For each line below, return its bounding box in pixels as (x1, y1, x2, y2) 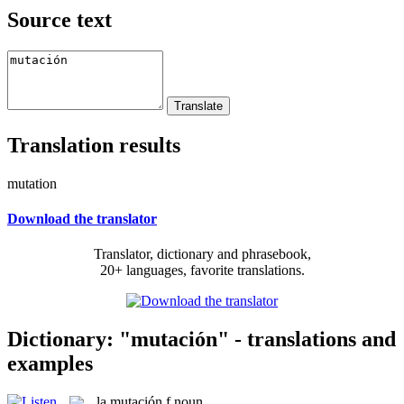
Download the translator (7, 210, 157, 226)
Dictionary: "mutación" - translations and (7, 326, 396, 351)
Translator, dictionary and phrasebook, (93, 246, 311, 262)
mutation (7, 175, 57, 191)
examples (7, 351, 93, 375)
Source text (7, 7, 112, 32)
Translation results (7, 133, 180, 157)
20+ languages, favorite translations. (99, 262, 305, 279)
